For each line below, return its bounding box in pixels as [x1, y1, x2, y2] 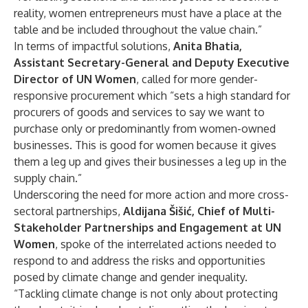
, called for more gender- [136, 72, 258, 86]
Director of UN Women [14, 72, 136, 86]
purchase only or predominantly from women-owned [14, 122, 276, 135]
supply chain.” [14, 171, 82, 185]
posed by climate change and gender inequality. [14, 270, 247, 284]
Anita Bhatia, [173, 39, 242, 53]
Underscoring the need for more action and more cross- [14, 188, 289, 201]
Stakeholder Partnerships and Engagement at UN [14, 221, 281, 234]
